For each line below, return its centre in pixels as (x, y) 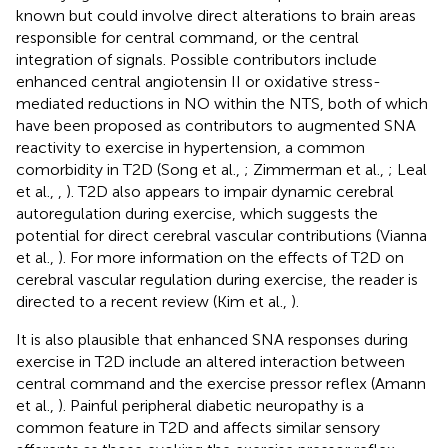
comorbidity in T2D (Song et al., (130, 169)
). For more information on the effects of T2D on (231, 257)
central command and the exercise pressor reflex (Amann (221, 383)
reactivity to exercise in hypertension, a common (190, 147)
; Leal (407, 169)
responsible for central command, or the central (187, 37)
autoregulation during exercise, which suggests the (197, 213)
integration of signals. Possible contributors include (196, 59)
